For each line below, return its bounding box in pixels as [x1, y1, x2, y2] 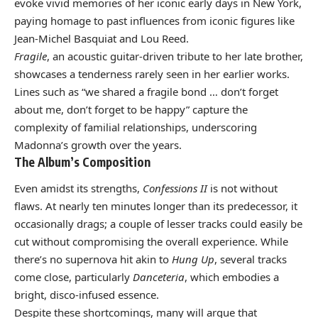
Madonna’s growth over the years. [14, 137, 182, 152]
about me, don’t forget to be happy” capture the [14, 102, 248, 116]
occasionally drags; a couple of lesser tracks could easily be [14, 216, 302, 231]
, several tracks [214, 252, 287, 267]
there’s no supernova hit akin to [14, 252, 172, 267]
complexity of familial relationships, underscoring [14, 119, 257, 134]
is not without [207, 181, 278, 196]
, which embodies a [185, 270, 279, 285]
